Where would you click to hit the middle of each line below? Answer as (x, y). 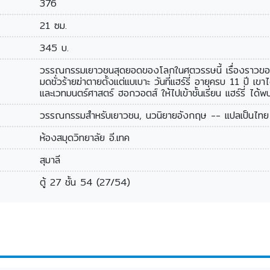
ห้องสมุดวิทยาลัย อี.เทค (85, 138)
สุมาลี (50, 160)
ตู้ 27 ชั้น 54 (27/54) (85, 183)
